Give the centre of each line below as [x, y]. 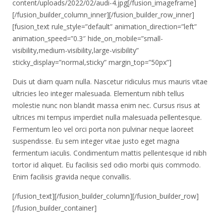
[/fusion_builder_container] [55, 208]
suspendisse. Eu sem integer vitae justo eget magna [96, 141]
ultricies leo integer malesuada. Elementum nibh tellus [98, 93]
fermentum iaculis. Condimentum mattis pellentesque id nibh [110, 153]
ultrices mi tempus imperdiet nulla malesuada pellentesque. [107, 117]
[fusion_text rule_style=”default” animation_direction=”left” [105, 27]
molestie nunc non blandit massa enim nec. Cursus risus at [106, 105]
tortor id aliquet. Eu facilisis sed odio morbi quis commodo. [107, 165]
